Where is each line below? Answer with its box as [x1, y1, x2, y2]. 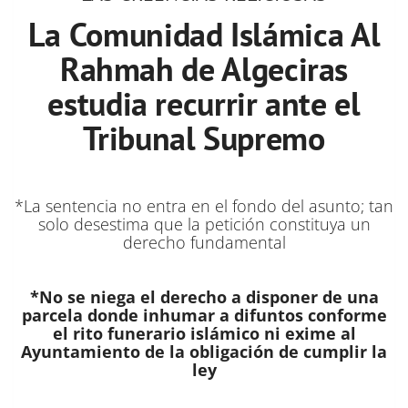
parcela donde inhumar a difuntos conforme [21, 303, 387, 326]
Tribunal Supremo [83, 116, 325, 159]
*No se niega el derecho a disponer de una [29, 285, 379, 308]
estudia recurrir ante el [47, 81, 361, 125]
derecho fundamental [122, 230, 286, 253]
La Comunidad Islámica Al [27, 12, 381, 56]
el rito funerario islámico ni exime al [52, 321, 356, 344]
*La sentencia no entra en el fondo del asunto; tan [15, 194, 393, 217]
